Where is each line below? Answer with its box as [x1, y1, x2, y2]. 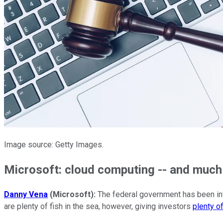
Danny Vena [4, 189, 48, 199]
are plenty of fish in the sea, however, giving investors [4, 201, 193, 211]
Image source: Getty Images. [4, 139, 104, 149]
